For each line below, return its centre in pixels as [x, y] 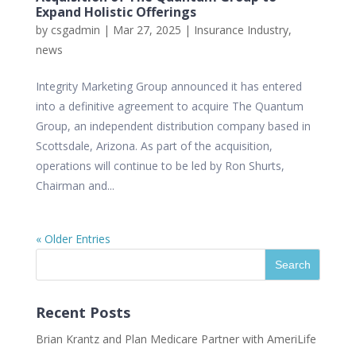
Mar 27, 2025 [147, 30]
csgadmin [75, 30]
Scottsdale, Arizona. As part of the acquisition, [154, 146]
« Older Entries [73, 239]
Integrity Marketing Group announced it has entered [168, 86]
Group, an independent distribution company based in [173, 126]
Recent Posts [83, 312]
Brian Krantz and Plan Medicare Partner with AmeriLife [176, 339]
